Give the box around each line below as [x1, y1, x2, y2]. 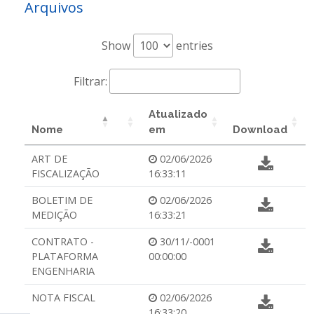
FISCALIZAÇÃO [32, 167, 100, 180]
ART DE [32, 152, 67, 165]
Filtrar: [74, 74, 107, 89]
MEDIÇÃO [32, 208, 77, 221]
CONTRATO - [32, 235, 94, 248]
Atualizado [149, 108, 207, 121]
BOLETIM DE [32, 193, 93, 207]
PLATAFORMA [32, 250, 98, 263]
